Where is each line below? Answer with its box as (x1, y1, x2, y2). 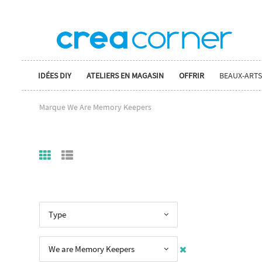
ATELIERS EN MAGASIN (87, 70, 164, 81)
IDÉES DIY (38, 70, 71, 81)
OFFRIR (179, 70, 204, 81)
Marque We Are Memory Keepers (39, 101, 151, 112)
